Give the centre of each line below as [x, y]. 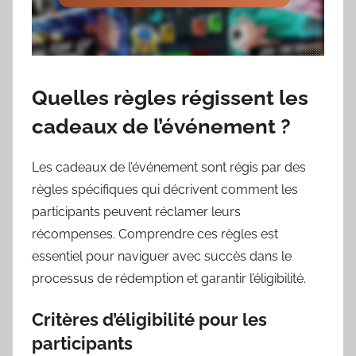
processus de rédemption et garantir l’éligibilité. [169, 278]
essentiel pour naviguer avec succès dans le [162, 256]
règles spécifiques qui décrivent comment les [165, 189]
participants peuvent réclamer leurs [136, 211]
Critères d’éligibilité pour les [149, 319]
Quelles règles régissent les [170, 98]
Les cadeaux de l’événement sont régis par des [169, 167]
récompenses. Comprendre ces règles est [155, 234]
